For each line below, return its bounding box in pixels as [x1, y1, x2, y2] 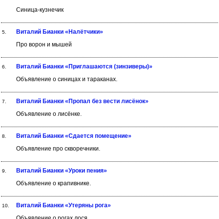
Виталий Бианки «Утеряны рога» [16, 202, 111, 209]
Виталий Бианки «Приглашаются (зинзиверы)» [16, 63, 153, 70]
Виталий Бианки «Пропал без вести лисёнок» [16, 98, 149, 105]
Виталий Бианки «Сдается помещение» [16, 132, 131, 139]
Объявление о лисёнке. [16, 110, 82, 117]
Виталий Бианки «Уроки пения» [16, 167, 107, 174]
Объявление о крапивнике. [16, 180, 91, 187]
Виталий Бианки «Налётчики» [16, 28, 103, 35]
